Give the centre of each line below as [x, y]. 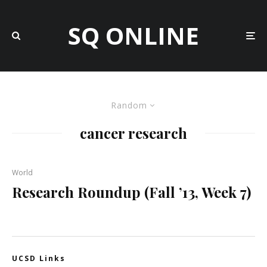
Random [129, 105]
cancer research [133, 133]
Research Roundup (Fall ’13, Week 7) [131, 192]
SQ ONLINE [133, 35]
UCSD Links [39, 258]
